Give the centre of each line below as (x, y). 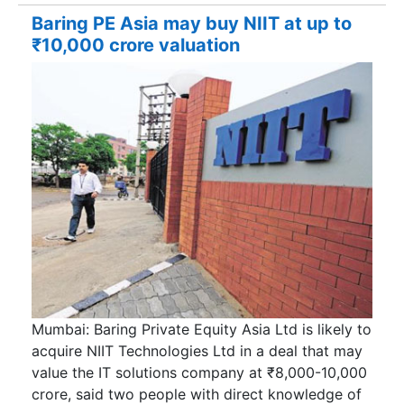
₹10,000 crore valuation (136, 45)
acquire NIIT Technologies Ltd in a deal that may (197, 350)
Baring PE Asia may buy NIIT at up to (192, 23)
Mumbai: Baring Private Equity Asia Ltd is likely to (202, 329)
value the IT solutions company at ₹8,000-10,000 (199, 372)
